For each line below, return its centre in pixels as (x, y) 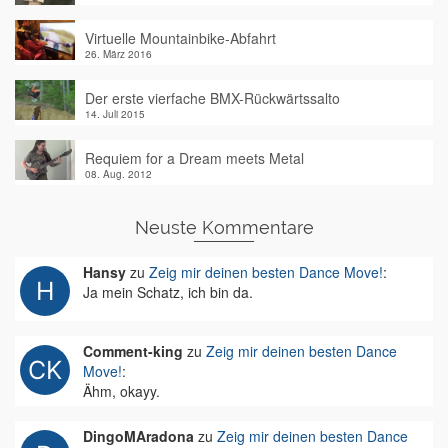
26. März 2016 (118, 54)
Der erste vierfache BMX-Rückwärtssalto (212, 98)
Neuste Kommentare (224, 227)
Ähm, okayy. (121, 391)
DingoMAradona (138, 436)
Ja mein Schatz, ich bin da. (168, 292)
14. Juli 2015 (115, 114)
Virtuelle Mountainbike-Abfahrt (180, 38)
